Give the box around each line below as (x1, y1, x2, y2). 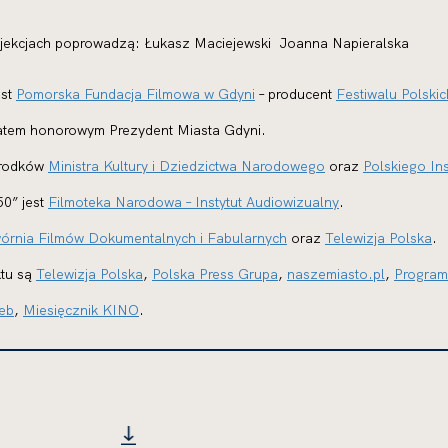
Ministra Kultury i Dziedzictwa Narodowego (48, 157, 325, 175)
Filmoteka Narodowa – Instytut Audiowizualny (48, 193, 339, 211)
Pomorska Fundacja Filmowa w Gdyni (16, 85, 255, 103)
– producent (255, 85, 336, 103)
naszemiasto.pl (287, 265, 385, 283)
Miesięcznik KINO (23, 301, 139, 319)
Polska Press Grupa (152, 265, 278, 283)
